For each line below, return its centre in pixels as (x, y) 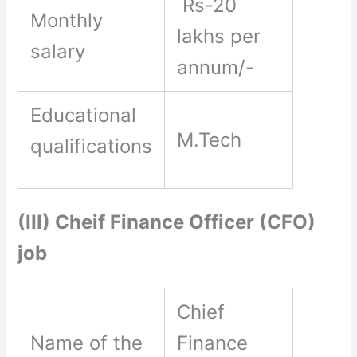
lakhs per (219, 37)
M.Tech (212, 140)
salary (58, 52)
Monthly (67, 21)
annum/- (216, 68)
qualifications (92, 147)
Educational (84, 116)
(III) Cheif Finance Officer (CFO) (167, 222)
